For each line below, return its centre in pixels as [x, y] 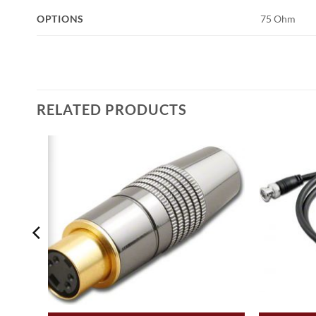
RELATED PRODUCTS [112, 109]
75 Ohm [278, 19]
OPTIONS [61, 19]
